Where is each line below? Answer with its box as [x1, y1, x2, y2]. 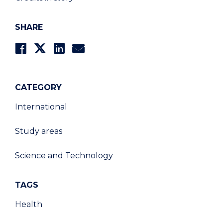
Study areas [15, 126, 62, 136]
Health [15, 199, 42, 209]
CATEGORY [15, 82, 62, 92]
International [15, 102, 67, 111]
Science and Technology [15, 150, 113, 160]
